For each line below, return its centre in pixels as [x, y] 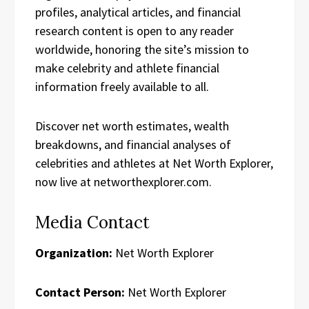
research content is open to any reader [134, 31]
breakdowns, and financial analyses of [133, 144]
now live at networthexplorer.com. [123, 182]
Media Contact [92, 222]
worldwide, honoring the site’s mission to [142, 49]
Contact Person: [80, 292]
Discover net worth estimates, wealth [132, 126]
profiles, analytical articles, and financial [138, 12]
